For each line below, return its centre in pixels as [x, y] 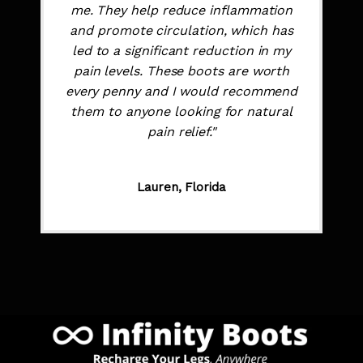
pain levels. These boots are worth [181, 71]
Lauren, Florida [181, 188]
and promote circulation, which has [181, 31]
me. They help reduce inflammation [181, 11]
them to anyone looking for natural [181, 112]
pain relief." [181, 132]
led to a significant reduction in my [181, 51]
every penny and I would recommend [181, 92]
